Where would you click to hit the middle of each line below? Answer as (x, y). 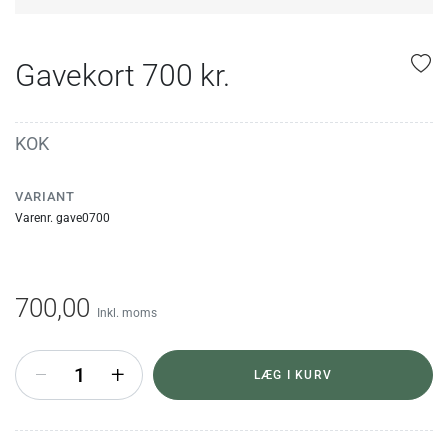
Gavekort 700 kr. (122, 75)
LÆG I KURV (293, 374)
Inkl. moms (127, 312)
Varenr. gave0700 (62, 217)
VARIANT (45, 196)
